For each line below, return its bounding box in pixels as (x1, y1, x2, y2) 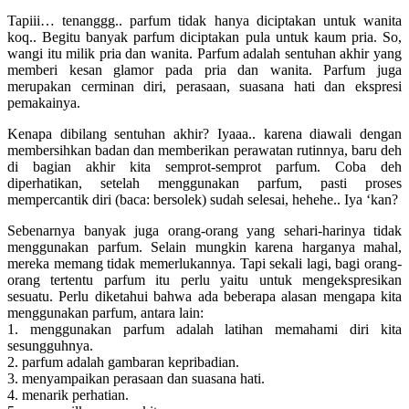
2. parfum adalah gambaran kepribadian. (7, 353, 239, 370)
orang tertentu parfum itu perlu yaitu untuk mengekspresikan (7, 271, 402, 288)
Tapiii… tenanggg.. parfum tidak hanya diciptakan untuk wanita (7, 12, 402, 28)
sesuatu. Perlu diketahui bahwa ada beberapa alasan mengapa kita (7, 288, 402, 304)
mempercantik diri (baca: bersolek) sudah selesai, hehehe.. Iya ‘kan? (7, 191, 398, 207)
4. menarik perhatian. (7, 386, 129, 403)
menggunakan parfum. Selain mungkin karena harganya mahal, (7, 238, 402, 255)
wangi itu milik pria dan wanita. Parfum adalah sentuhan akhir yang (7, 45, 402, 61)
